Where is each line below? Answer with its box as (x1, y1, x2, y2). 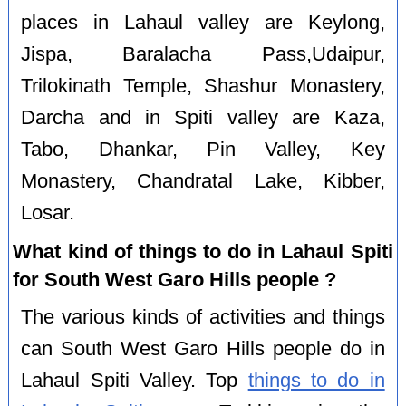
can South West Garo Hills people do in (21, 337, 385, 360)
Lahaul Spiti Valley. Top (21, 369, 248, 391)
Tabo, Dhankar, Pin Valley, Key (21, 138, 385, 160)
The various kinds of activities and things (21, 305, 385, 328)
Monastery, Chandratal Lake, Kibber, (21, 169, 385, 192)
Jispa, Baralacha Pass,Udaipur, (21, 43, 385, 65)
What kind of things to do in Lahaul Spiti (13, 239, 393, 263)
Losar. (21, 201, 75, 224)
